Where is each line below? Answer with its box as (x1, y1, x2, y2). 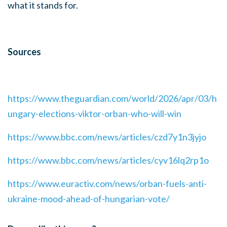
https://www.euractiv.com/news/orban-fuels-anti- (8, 177, 207, 189)
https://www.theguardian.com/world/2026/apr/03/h (8, 92, 217, 104)
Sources (8, 46, 41, 57)
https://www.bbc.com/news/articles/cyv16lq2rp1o (8, 154, 209, 166)
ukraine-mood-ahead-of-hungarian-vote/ (8, 193, 170, 204)
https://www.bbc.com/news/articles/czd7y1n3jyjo (8, 131, 206, 142)
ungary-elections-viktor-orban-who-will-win (8, 107, 181, 119)
